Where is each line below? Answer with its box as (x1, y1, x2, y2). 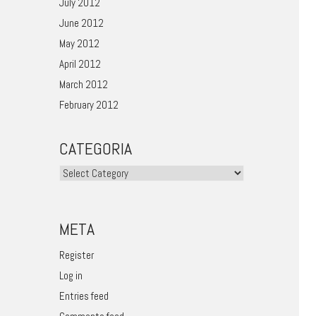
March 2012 (59, 78, 108, 91)
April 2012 (59, 57, 101, 71)
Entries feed (59, 289, 109, 303)
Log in (59, 269, 83, 282)
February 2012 (59, 98, 119, 111)
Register (59, 248, 94, 262)
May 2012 (59, 37, 99, 50)
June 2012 (59, 16, 104, 30)
